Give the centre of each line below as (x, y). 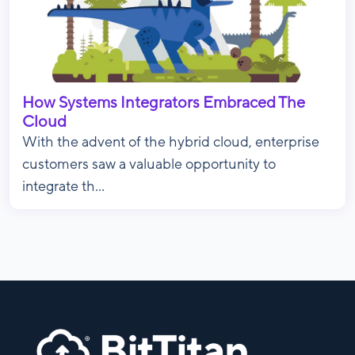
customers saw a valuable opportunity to (149, 164)
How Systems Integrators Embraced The (164, 103)
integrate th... (63, 187)
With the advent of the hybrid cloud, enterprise (171, 142)
